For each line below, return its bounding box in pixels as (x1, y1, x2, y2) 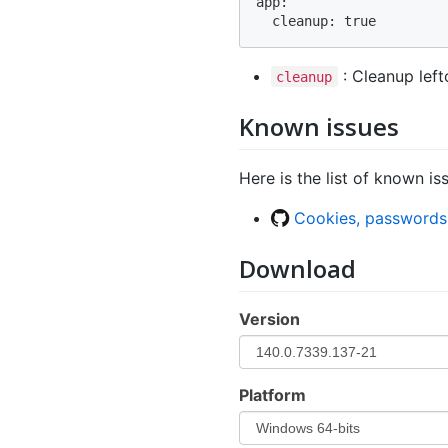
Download (239, 251, 356, 285)
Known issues (239, 109, 399, 143)
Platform (239, 384, 306, 405)
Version (239, 308, 300, 329)
